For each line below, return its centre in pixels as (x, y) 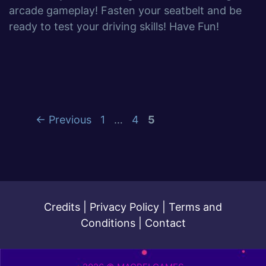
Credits (62, 207)
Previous (69, 120)
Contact (165, 223)
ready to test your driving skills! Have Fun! (114, 26)
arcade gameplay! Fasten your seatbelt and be (125, 10)
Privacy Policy (124, 207)
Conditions (108, 223)
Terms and (195, 207)
